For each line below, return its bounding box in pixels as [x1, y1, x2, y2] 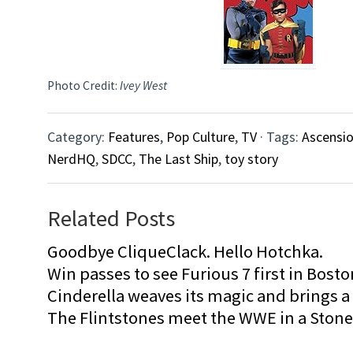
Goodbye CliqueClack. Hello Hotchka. [47, 240, 323, 263]
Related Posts [47, 204, 175, 233]
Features [108, 128, 160, 147]
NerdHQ [47, 150, 95, 169]
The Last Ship [139, 150, 218, 169]
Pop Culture [166, 128, 235, 147]
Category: [47, 128, 108, 147]
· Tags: [257, 128, 302, 147]
